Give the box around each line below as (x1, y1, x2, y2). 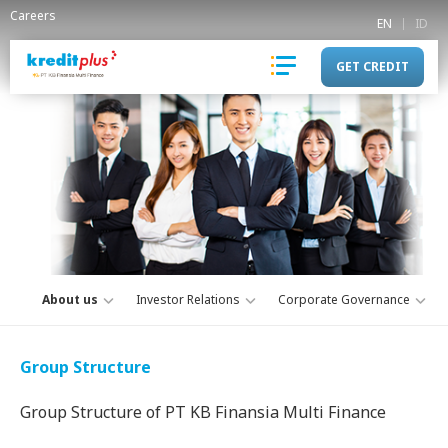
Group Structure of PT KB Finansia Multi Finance (20, 401, 386, 423)
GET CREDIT (336, 58, 409, 75)
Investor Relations (136, 291, 240, 308)
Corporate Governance (278, 291, 410, 308)
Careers (10, 7, 56, 24)
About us (42, 291, 98, 308)
